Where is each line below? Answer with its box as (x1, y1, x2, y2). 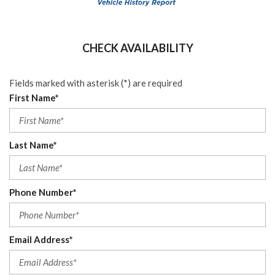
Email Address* (9, 233, 73, 245)
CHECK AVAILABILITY (82, 41, 193, 55)
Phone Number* (9, 186, 77, 198)
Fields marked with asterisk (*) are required (9, 77, 182, 88)
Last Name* (9, 139, 57, 150)
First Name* (9, 91, 59, 103)
